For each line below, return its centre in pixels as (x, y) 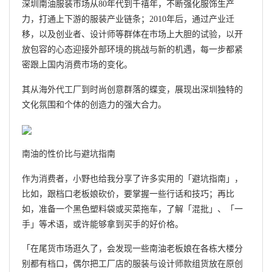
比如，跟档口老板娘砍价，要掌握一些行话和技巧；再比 (128, 194)
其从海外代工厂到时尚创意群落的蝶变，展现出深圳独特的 (132, 89)
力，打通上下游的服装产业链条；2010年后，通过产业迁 (128, 19)
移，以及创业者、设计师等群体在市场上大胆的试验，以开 (132, 35)
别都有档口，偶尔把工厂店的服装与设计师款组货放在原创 (132, 264)
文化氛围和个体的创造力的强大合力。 (94, 104)
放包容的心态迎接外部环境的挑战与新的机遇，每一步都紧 (132, 50)
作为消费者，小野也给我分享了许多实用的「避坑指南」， (132, 178)
